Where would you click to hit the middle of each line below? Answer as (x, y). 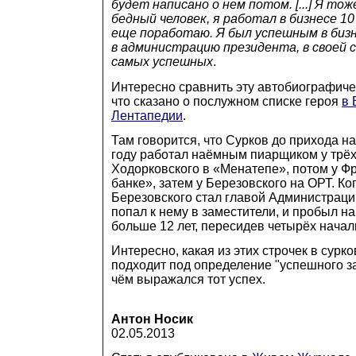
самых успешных (162, 62)
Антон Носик (152, 319)
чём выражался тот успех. (188, 280)
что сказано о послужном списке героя (226, 101)
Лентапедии (147, 115)
